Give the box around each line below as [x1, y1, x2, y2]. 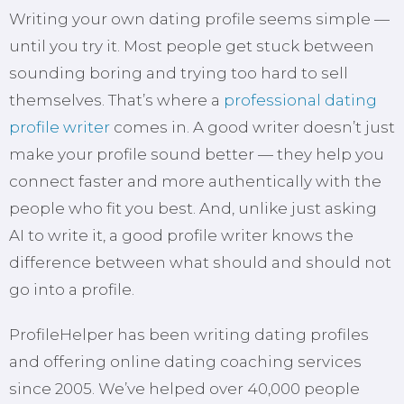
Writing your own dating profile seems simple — [9, 10, 390, 29]
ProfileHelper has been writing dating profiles [9, 326, 369, 344]
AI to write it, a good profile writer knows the [9, 226, 353, 245]
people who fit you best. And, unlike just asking [9, 199, 377, 218]
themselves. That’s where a [9, 91, 224, 110]
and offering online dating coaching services [9, 353, 362, 372]
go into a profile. [9, 280, 134, 299]
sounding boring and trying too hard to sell [9, 64, 348, 83]
